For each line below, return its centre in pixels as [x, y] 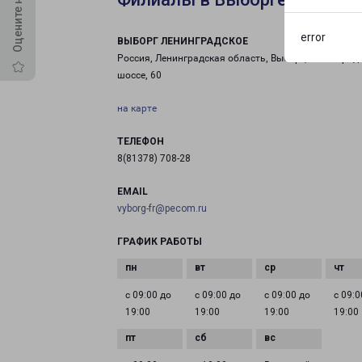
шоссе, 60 [139, 75]
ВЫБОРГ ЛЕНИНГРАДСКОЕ [183, 41]
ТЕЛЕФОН [141, 141]
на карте [137, 108]
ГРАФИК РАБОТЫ [160, 242]
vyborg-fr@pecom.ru [162, 208]
